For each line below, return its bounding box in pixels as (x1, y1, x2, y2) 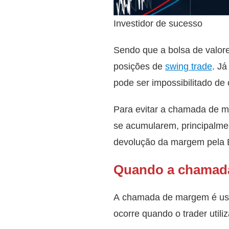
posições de (113, 59, 165, 73)
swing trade (165, 59, 212, 73)
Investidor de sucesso (113, 16, 202, 30)
